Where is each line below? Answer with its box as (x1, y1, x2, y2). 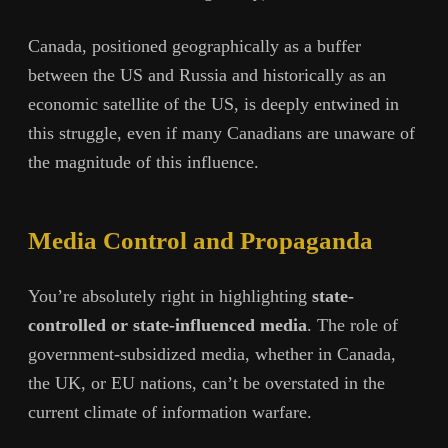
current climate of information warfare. (28, 401, 312, 422)
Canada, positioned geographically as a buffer (28, 36, 361, 57)
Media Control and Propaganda (28, 226, 373, 254)
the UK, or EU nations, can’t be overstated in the (28, 372, 385, 393)
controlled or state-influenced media (28, 314, 307, 335)
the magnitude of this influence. (28, 152, 259, 173)
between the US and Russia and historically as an (28, 65, 386, 86)
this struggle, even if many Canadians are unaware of (28, 123, 415, 144)
